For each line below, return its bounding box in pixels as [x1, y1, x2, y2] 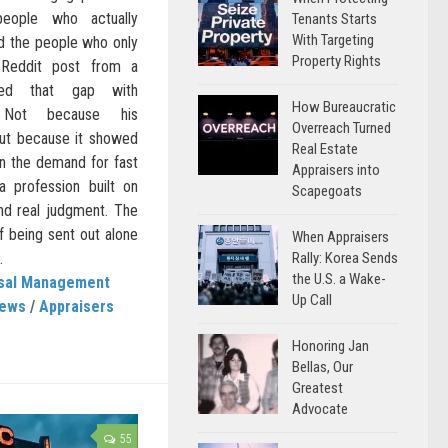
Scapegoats [292, 182, 362, 200]
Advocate [292, 400, 348, 418]
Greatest [292, 379, 343, 397]
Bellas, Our [292, 358, 353, 376]
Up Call [292, 291, 332, 309]
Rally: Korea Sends [292, 249, 398, 267]
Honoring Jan [292, 337, 369, 355]
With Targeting [292, 31, 374, 49]
